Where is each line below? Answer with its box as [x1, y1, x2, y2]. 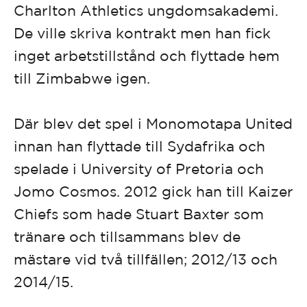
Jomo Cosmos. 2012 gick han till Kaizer [14, 182, 293, 199]
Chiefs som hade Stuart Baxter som [14, 205, 264, 222]
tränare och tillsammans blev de [14, 228, 241, 245]
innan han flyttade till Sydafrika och [14, 137, 265, 154]
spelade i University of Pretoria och [14, 160, 264, 177]
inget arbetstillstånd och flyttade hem [14, 47, 280, 64]
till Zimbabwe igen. [14, 69, 154, 86]
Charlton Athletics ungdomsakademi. [14, 1, 278, 19]
